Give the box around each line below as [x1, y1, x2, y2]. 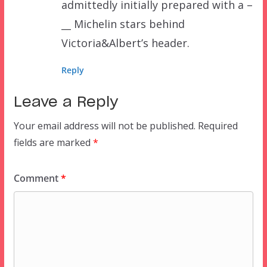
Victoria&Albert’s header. [61, 36, 190, 51]
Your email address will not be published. [13, 119, 195, 133]
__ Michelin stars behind [61, 17, 185, 32]
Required [197, 119, 238, 133]
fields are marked [13, 136, 93, 150]
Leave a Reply [13, 95, 118, 110]
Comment [13, 172, 61, 185]
